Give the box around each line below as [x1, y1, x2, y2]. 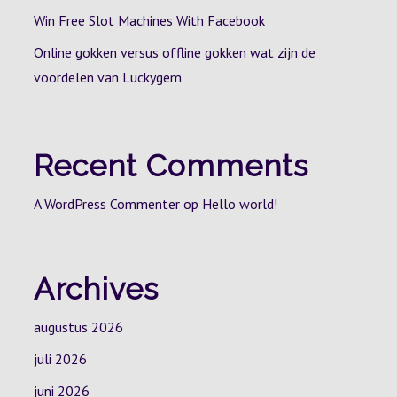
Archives [33, 271, 159, 307]
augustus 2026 [33, 318, 123, 336]
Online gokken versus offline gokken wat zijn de [33, 43, 315, 61]
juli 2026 [33, 350, 87, 368]
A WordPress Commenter [33, 195, 180, 213]
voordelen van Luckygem [33, 68, 182, 86]
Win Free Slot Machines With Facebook [33, 12, 265, 29]
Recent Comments [33, 148, 308, 183]
